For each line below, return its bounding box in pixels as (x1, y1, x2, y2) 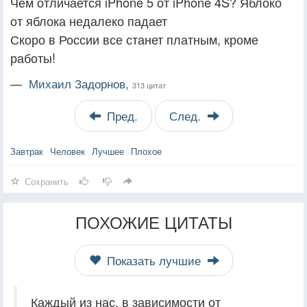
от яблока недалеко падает (10, 11, 167, 29)
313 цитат (132, 79, 166, 90)
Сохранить (25, 174, 69, 188)
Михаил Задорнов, (29, 75, 132, 92)
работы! (10, 48, 56, 66)
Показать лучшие (103, 251, 204, 269)
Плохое (131, 144, 162, 158)
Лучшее (92, 144, 124, 158)
